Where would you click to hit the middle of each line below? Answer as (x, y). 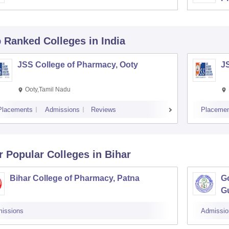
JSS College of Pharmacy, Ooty (77, 65)
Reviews (103, 110)
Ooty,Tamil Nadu (48, 89)
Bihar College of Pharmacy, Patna (74, 178)
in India (107, 41)
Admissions (62, 110)
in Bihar (111, 154)
